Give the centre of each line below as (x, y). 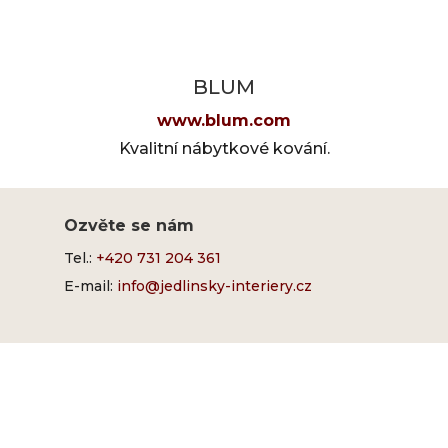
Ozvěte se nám (128, 225)
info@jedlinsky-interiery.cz (214, 285)
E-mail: (90, 285)
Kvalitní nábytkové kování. (224, 148)
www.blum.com (224, 120)
